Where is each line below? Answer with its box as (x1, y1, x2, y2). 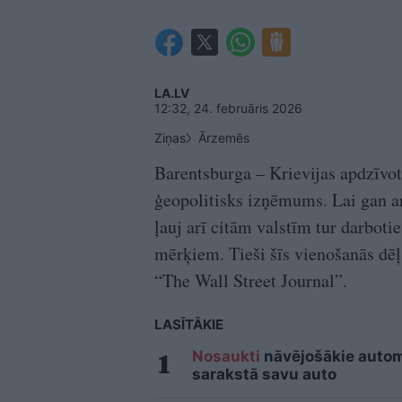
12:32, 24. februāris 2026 (154, 100, 302, 117)
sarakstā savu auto (192, 365, 336, 384)
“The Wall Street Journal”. (154, 268, 347, 293)
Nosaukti (192, 347, 260, 366)
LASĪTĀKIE (154, 316, 223, 334)
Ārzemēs (198, 130, 249, 146)
